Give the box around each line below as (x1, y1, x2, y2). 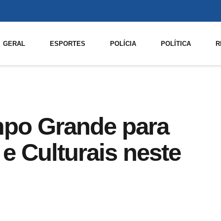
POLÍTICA (161, 39, 191, 47)
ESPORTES (50, 39, 86, 47)
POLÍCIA (110, 39, 137, 47)
